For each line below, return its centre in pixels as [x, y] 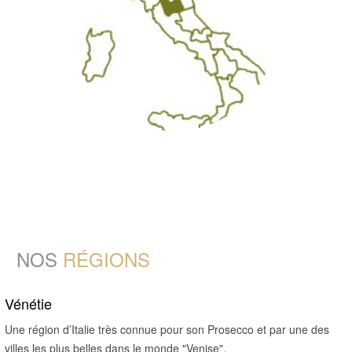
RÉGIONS [106, 258]
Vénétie [28, 303]
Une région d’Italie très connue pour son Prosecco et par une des [167, 329]
